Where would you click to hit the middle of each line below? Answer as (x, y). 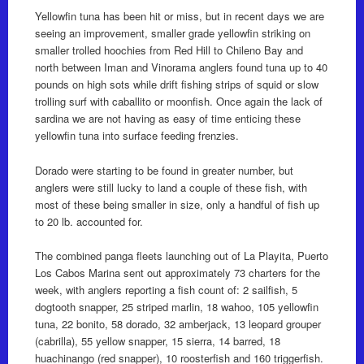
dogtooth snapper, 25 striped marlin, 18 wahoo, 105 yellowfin (176, 306)
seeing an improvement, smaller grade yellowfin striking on (172, 33)
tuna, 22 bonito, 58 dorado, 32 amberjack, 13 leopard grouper (178, 323)
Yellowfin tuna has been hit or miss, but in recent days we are (179, 16)
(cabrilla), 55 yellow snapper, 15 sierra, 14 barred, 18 (157, 340)
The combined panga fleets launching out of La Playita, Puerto (181, 255)
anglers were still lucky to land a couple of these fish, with (171, 187)
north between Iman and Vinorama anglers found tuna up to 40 (181, 67)
